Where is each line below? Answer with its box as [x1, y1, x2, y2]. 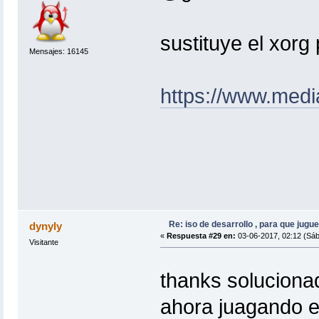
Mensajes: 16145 [28, 46, 88, 56]
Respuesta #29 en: [166, 231, 236, 241]
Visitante [28, 238, 58, 247]
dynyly [29, 220, 63, 233]
